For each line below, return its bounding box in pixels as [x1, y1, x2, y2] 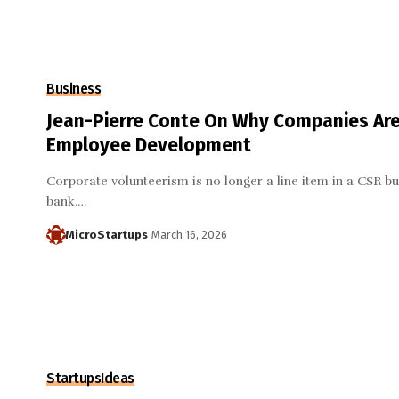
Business [46, 80, 101, 98]
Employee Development [46, 134, 251, 158]
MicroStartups [64, 228, 148, 242]
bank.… [46, 194, 86, 210]
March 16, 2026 [151, 228, 227, 242]
